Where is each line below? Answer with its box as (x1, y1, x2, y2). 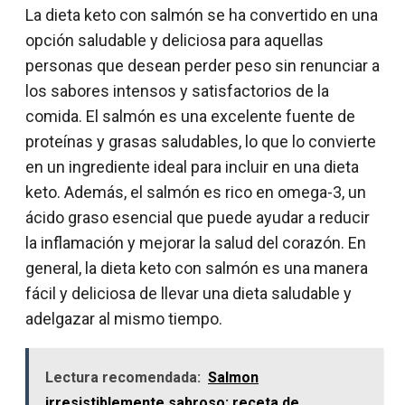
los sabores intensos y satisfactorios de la (25, 81, 329, 101)
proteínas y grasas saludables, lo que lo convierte (25, 132, 376, 152)
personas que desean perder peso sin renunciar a (25, 56, 380, 76)
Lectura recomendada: (45, 369, 201, 387)
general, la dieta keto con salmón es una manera (25, 259, 368, 278)
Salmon (208, 369, 259, 387)
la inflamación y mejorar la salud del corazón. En (25, 233, 366, 253)
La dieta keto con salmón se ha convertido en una (25, 5, 378, 25)
